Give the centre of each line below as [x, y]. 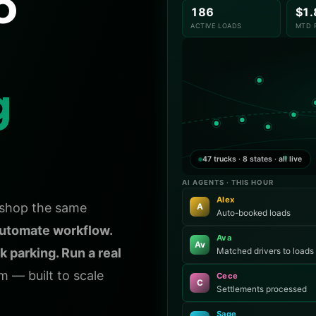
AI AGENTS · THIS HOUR [228, 183]
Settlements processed [262, 289]
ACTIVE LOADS [216, 25]
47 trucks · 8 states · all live [253, 159]
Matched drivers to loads [266, 251]
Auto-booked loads [254, 213]
